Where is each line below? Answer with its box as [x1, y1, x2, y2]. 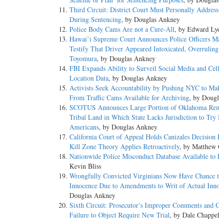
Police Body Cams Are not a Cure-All [69, 24, 175, 34]
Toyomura [69, 54, 97, 64]
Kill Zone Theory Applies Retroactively [69, 142, 179, 152]
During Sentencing [69, 15, 121, 24]
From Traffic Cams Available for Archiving [69, 93, 189, 103]
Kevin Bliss [69, 161, 101, 171]
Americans [69, 122, 99, 132]
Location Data [69, 73, 109, 83]
